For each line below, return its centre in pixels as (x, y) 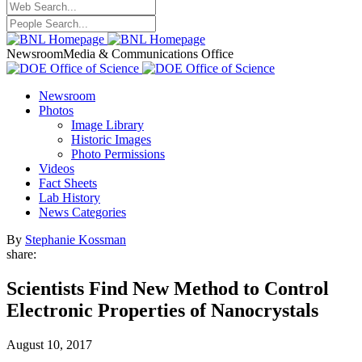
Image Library (107, 125)
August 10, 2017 (49, 344)
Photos (56, 110)
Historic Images (111, 139)
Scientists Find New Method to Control (168, 288)
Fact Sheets (68, 183)
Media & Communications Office (148, 54)
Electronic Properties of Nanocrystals (162, 310)
